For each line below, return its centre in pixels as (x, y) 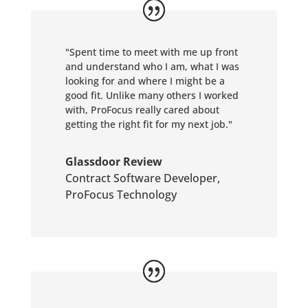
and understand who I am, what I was (152, 66)
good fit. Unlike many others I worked (152, 95)
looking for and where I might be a (145, 81)
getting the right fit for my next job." (148, 124)
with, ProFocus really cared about (142, 110)
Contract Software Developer (141, 178)
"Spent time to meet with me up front (151, 52)
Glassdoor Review (113, 162)
